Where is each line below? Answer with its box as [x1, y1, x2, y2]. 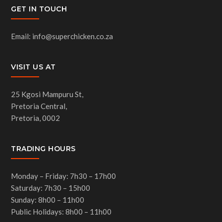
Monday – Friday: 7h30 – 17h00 [11, 171, 116, 181]
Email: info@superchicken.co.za [11, 32, 113, 41]
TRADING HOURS [11, 144, 76, 154]
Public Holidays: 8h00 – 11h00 [11, 207, 112, 217]
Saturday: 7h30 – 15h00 [11, 183, 91, 193]
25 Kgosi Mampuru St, [11, 90, 84, 99]
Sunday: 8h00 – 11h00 [11, 195, 85, 205]
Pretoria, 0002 [11, 113, 60, 123]
